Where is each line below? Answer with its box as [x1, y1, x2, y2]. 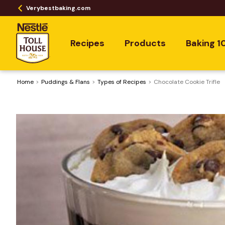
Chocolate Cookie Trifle [154, 78, 220, 86]
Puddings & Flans [41, 78, 90, 86]
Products [124, 37, 166, 49]
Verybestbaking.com [26, 4, 90, 12]
